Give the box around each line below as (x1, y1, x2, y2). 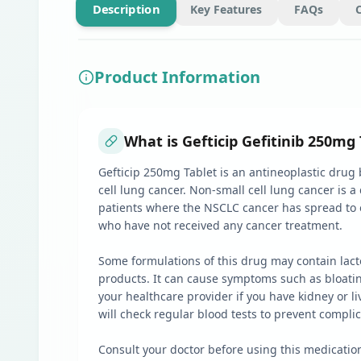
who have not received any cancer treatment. (98, 218, 342, 233)
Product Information (94, 66, 260, 88)
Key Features (190, 2, 262, 17)
